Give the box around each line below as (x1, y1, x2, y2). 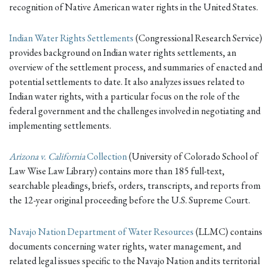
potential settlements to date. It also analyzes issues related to (9, 75, 245, 89)
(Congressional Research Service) (134, 32, 262, 45)
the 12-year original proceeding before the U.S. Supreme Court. (9, 194, 250, 207)
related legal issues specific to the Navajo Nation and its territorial (9, 254, 260, 267)
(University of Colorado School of (127, 150, 258, 163)
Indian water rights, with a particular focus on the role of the (9, 90, 240, 103)
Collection (85, 150, 127, 163)
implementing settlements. (9, 119, 111, 132)
